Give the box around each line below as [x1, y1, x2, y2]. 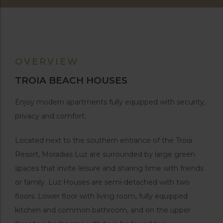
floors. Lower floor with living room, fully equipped [15, 192, 188, 201]
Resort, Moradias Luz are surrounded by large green [15, 150, 195, 159]
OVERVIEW [15, 56, 79, 67]
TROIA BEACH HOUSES [15, 75, 127, 87]
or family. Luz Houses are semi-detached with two [15, 178, 190, 187]
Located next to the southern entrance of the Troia [15, 136, 192, 145]
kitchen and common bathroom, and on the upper [15, 206, 191, 215]
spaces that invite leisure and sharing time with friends [15, 164, 204, 173]
